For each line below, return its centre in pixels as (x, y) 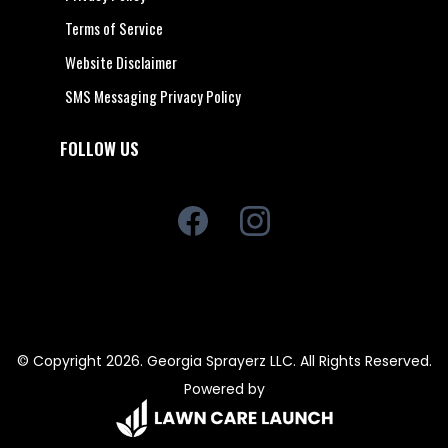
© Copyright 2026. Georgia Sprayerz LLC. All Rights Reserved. (224, 361)
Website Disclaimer (121, 62)
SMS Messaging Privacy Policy (153, 96)
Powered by (224, 389)
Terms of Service (114, 28)
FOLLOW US (99, 148)
